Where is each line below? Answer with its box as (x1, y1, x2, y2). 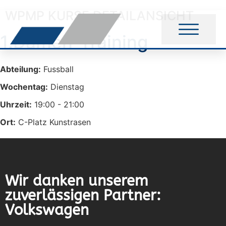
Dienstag (48, 82, 84, 92)
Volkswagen (5, 201, 89, 219)
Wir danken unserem (5, 172, 148, 190)
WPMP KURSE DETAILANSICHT (5, 8, 194, 23)
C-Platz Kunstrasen (16, 117, 91, 127)
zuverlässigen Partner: (5, 187, 161, 205)
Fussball (41, 64, 74, 74)
